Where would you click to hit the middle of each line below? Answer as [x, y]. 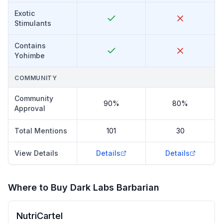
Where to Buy [39, 187]
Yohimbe [30, 56]
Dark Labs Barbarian [115, 187]
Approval [30, 108]
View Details [36, 153]
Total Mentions [41, 131]
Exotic [25, 13]
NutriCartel [40, 216]
